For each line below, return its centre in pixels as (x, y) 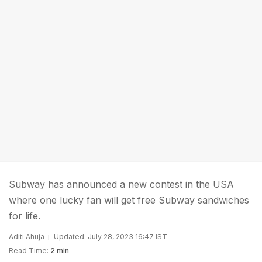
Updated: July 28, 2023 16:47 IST (111, 237)
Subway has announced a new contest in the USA (121, 184)
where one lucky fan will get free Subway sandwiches (129, 200)
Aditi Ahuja (27, 237)
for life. (25, 216)
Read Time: (29, 251)
